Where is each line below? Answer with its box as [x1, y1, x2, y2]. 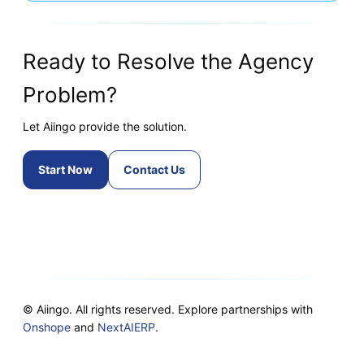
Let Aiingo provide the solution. [23, 119, 187, 133]
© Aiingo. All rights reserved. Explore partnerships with [23, 301, 313, 316]
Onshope [23, 319, 71, 334]
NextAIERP [97, 319, 155, 334]
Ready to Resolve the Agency [23, 48, 314, 74]
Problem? [23, 81, 117, 107]
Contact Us [123, 162, 185, 176]
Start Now [38, 162, 93, 176]
